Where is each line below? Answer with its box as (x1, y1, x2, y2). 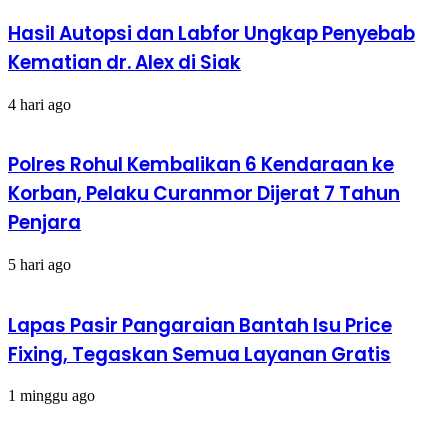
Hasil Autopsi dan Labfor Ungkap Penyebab (8, 19, 415, 47)
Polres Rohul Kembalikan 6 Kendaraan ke (8, 151, 394, 179)
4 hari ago (8, 95, 71, 113)
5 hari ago (8, 256, 71, 273)
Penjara (8, 209, 81, 237)
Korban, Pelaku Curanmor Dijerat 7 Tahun (8, 180, 400, 208)
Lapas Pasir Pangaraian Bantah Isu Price (8, 311, 392, 339)
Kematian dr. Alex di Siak (8, 48, 241, 76)
